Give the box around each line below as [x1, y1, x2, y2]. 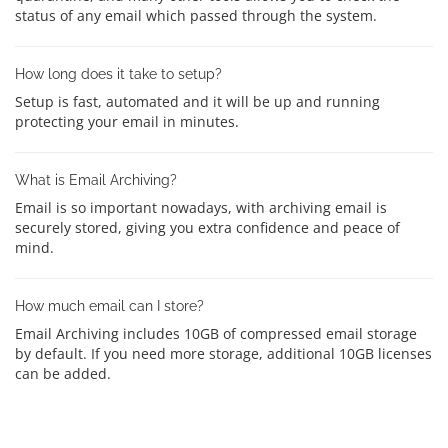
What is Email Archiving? [15, 171, 177, 188]
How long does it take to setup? [15, 65, 222, 82]
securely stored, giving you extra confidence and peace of [15, 217, 400, 237]
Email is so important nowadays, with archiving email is [15, 197, 387, 217]
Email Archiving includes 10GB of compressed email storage [15, 323, 417, 343]
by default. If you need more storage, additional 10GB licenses [15, 343, 432, 363]
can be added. [15, 363, 111, 383]
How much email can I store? [15, 297, 204, 314]
